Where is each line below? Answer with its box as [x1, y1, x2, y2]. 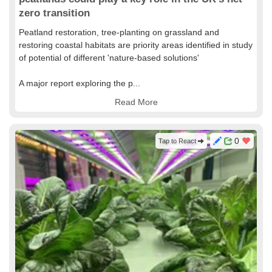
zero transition [19, 7, 90, 19]
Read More [114, 97, 158, 107]
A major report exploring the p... [19, 78, 140, 88]
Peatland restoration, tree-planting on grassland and [19, 27, 219, 37]
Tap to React [158, 137, 198, 144]
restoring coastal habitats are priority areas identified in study [19, 40, 253, 50]
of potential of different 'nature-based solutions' [19, 53, 199, 63]
